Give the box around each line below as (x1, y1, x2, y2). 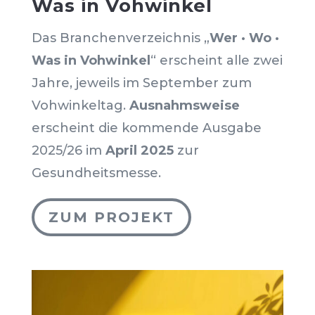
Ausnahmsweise (129, 98, 240, 114)
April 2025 (105, 143, 174, 159)
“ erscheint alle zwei (150, 53, 283, 69)
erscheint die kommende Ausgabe (31, 120, 262, 136)
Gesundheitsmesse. (31, 165, 161, 181)
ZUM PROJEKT (48, 209, 174, 226)
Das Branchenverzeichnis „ (31, 30, 210, 46)
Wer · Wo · (209, 30, 279, 46)
